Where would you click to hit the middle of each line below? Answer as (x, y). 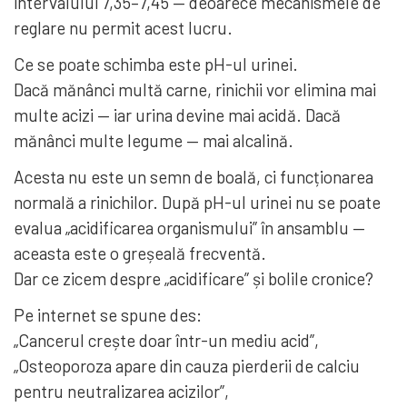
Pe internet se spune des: (108, 315)
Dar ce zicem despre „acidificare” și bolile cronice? (194, 279)
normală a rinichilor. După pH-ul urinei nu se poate (197, 203)
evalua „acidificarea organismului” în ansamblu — (189, 228)
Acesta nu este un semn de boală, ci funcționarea (194, 177)
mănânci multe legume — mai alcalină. (154, 141)
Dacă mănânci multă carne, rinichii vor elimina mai (195, 90)
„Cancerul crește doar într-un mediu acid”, (166, 341)
